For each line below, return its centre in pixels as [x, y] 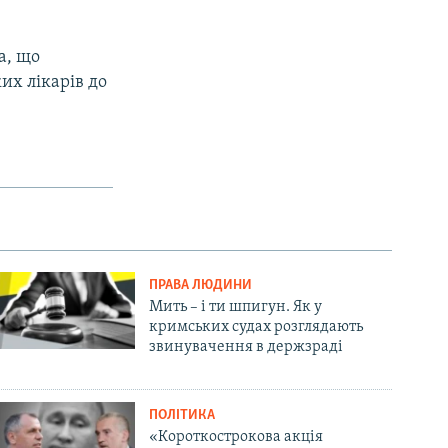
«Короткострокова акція [236, 436]
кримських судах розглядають [256, 326]
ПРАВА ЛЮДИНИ [201, 285]
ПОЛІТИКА [182, 415]
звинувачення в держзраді [246, 346]
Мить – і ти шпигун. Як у [236, 306]
